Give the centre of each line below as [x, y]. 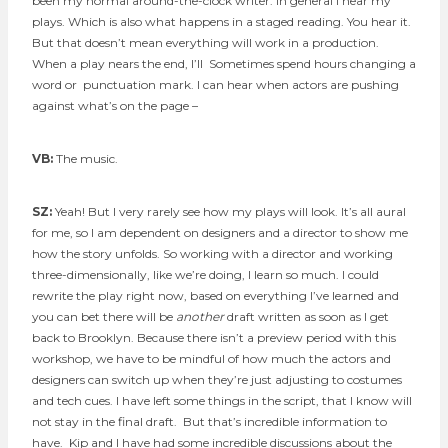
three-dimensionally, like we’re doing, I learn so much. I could [205, 274]
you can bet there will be [104, 316]
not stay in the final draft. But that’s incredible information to [209, 421]
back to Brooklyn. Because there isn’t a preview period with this [214, 337]
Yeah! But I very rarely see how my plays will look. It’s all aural [230, 211]
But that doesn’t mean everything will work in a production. [207, 42]
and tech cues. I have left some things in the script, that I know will [222, 400]
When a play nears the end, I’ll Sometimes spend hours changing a [224, 63]
